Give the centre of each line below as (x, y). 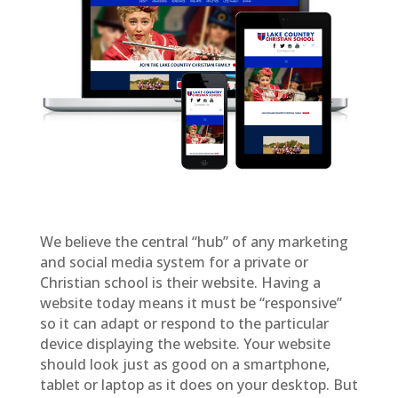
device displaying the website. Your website (185, 343)
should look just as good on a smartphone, (184, 364)
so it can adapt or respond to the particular (184, 323)
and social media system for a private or (174, 262)
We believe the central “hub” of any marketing (194, 241)
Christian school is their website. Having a (180, 282)
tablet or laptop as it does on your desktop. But (199, 384)
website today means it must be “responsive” (191, 302)
